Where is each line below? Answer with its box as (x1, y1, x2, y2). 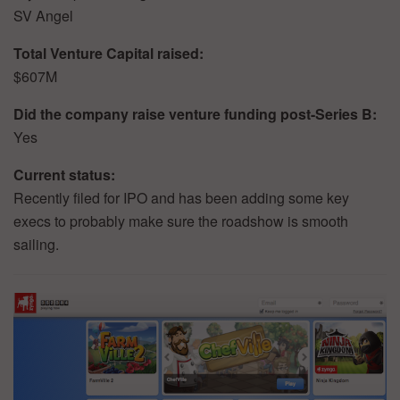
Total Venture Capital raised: (13, 43, 204, 64)
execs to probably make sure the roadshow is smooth (13, 211, 348, 232)
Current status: (13, 164, 115, 186)
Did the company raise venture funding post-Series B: (13, 104, 377, 125)
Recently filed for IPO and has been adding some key (13, 187, 349, 209)
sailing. (13, 234, 59, 255)
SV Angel (13, 5, 73, 27)
